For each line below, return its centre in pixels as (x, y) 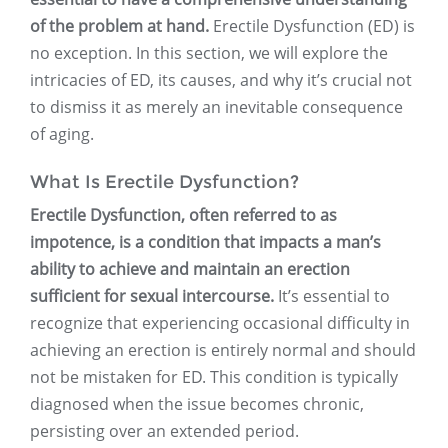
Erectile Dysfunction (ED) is (312, 26)
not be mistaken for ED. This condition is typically (214, 377)
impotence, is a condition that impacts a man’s (205, 242)
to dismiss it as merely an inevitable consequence (216, 107)
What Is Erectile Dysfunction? (164, 182)
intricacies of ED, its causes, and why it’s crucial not (221, 80)
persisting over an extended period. (164, 431)
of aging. (62, 134)
